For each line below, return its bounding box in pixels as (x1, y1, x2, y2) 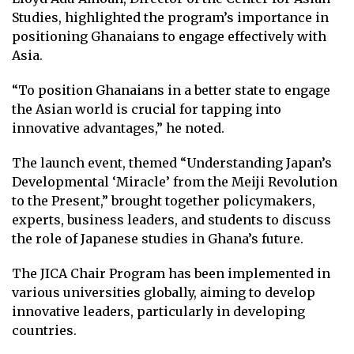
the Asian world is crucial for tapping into (12, 100, 281, 117)
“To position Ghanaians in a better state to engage (12, 81, 330, 98)
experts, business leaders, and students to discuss (12, 211, 331, 228)
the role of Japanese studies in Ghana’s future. (12, 230, 303, 247)
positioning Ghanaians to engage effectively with (12, 28, 326, 44)
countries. (12, 322, 80, 338)
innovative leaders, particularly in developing (12, 303, 305, 319)
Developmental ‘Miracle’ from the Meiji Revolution (12, 173, 337, 190)
